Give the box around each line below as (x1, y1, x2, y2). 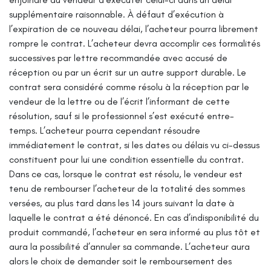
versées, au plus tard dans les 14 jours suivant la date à (9, 197, 234, 209)
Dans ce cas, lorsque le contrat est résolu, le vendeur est (9, 168, 243, 180)
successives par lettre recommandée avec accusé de (9, 51, 227, 64)
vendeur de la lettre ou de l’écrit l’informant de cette (9, 95, 230, 107)
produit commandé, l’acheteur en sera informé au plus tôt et (9, 226, 260, 238)
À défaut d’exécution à (128, 8, 224, 20)
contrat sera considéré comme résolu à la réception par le (9, 80, 249, 93)
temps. (9, 124, 38, 136)
